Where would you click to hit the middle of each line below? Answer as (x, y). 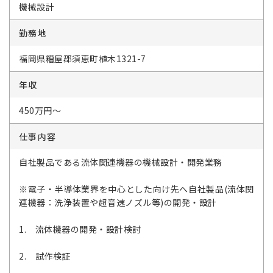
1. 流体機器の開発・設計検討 (80, 229)
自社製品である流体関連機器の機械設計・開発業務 (121, 162)
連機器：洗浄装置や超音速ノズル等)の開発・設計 (118, 202)
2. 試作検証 (45, 256)
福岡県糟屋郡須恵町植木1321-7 (83, 58)
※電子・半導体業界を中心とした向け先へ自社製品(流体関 (136, 189)
